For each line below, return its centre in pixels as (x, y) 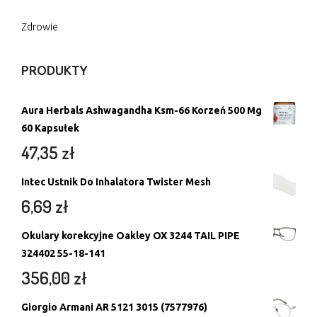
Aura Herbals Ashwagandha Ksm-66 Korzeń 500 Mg (142, 110)
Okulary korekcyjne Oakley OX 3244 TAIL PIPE (131, 235)
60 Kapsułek (50, 128)
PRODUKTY (54, 70)
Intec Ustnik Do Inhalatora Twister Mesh (116, 181)
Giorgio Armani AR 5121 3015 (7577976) (114, 307)
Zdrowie (40, 27)
